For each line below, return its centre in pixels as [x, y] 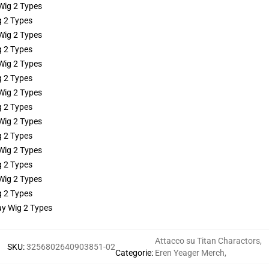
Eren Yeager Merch [190, 253]
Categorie [133, 253]
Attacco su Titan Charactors [207, 241]
